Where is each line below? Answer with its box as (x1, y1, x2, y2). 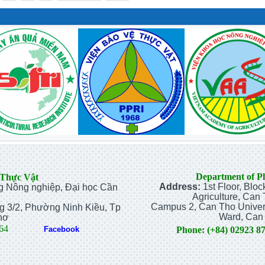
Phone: (176, 225, 205, 235)
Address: (159, 182, 201, 192)
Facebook (43, 225, 79, 234)
